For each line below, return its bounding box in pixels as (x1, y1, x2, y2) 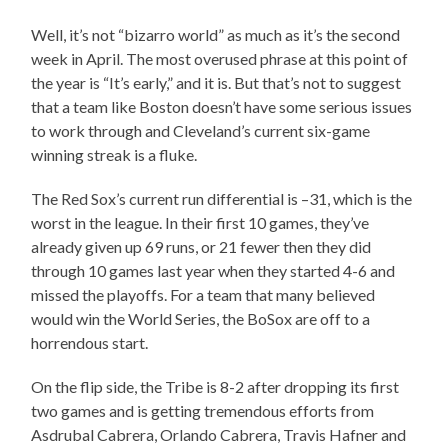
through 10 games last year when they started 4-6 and (31, 260, 396, 280)
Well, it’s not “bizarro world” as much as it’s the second (31, 24, 401, 44)
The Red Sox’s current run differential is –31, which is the (31, 188, 413, 208)
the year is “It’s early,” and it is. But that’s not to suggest (31, 72, 402, 92)
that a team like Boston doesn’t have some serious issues (31, 96, 413, 116)
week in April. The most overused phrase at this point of (31, 48, 409, 68)
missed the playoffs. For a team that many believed (31, 284, 376, 304)
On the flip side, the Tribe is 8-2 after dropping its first (31, 376, 400, 396)
